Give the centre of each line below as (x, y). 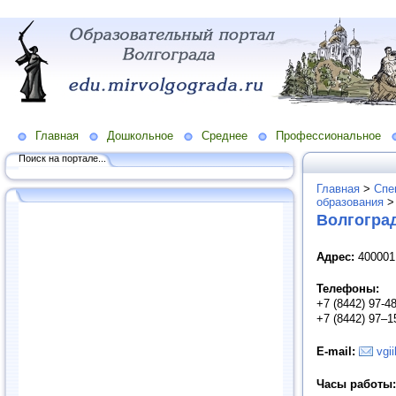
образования (350, 202)
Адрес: (335, 256)
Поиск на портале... (62, 158)
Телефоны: (348, 289)
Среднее (225, 135)
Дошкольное (140, 135)
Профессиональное (328, 135)
